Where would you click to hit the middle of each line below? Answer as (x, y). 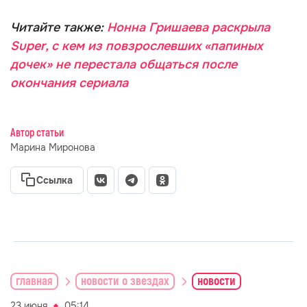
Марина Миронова (53, 147)
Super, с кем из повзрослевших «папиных (136, 46)
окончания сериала (69, 83)
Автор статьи (37, 133)
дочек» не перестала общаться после (124, 64)
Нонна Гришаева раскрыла (188, 27)
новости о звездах (125, 281)
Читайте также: (59, 27)
